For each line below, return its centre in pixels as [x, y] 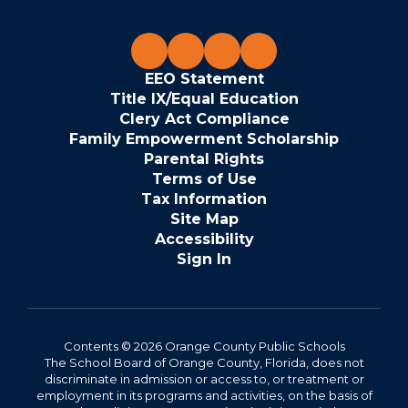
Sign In [204, 259]
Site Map [204, 219]
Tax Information [204, 199]
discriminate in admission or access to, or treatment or [204, 378]
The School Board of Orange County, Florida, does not [204, 362]
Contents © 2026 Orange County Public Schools [204, 346]
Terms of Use [204, 178]
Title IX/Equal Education [204, 98]
